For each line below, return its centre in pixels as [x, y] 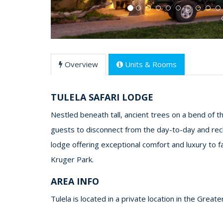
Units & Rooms [151, 64]
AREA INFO [75, 181]
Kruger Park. [72, 159]
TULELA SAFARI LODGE [102, 97]
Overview [81, 64]
